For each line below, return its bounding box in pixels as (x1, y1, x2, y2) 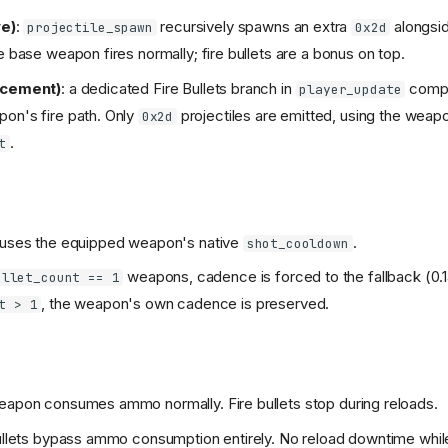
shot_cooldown (246, 234, 349, 252)
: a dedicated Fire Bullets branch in (61, 78, 296, 98)
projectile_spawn (27, 19, 153, 36)
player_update (299, 80, 402, 98)
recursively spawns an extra (156, 17, 352, 36)
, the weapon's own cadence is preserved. (41, 294, 330, 313)
